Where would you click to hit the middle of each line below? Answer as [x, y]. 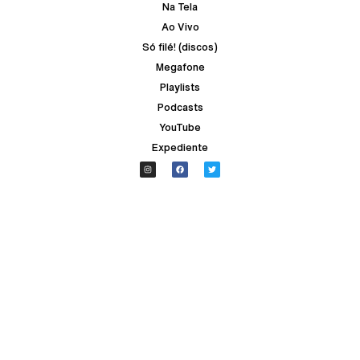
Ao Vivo [180, 27]
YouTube [180, 127]
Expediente [180, 147]
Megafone [180, 67]
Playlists [180, 87]
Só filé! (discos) [180, 47]
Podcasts [180, 107]
